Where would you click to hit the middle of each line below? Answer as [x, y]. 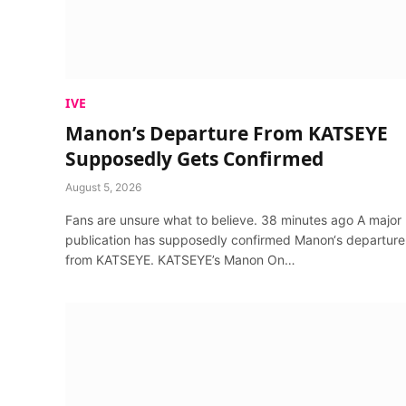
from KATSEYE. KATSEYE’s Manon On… [180, 260]
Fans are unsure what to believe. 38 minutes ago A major [233, 220]
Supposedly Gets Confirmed [194, 159]
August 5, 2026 [103, 187]
